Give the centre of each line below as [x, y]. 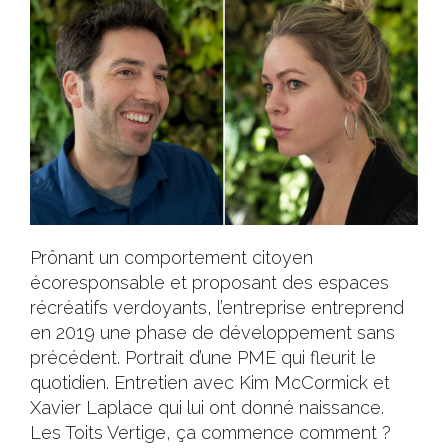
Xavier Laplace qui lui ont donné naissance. [207, 407]
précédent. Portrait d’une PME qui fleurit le [203, 357]
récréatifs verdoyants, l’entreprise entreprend [217, 307]
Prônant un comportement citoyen [171, 257]
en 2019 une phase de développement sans [212, 332]
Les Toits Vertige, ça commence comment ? [210, 432]
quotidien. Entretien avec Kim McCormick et [210, 382]
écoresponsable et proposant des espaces [209, 282]
